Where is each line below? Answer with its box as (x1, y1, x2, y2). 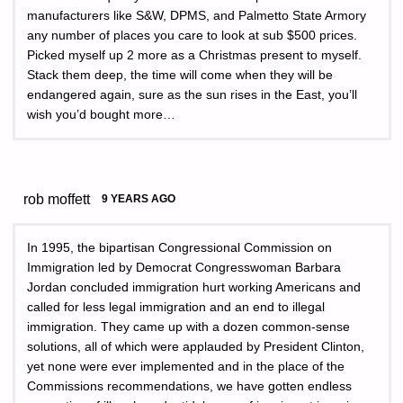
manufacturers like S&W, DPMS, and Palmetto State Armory (27, 9, 366, 23)
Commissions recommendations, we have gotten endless (27, 379, 352, 393)
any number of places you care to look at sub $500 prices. (27, 29, 357, 43)
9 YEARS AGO (102, 193, 176, 206)
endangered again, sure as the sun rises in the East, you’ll (27, 88, 357, 103)
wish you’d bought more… (27, 108, 175, 122)
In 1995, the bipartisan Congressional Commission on (27, 240, 332, 255)
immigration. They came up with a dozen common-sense (27, 319, 350, 334)
